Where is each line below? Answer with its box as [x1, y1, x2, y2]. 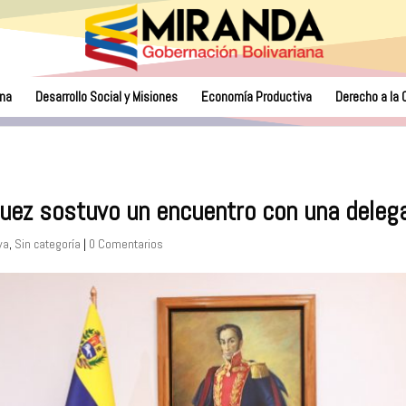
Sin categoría [14, 236, 82, 252]
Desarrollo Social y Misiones [34, 88, 178, 105]
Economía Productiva [200, 88, 312, 105]
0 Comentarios [89, 236, 164, 252]
